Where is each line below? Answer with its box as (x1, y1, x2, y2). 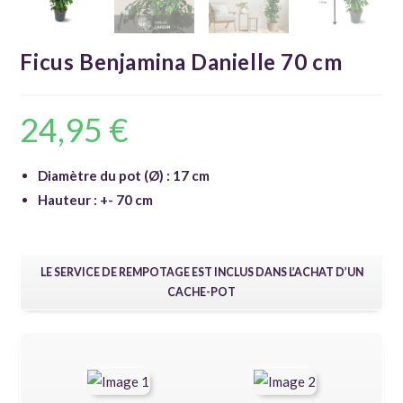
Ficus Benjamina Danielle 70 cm (20, 48, 343, 75)
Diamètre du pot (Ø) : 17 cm (38, 166, 210, 184)
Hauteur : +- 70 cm (38, 191, 154, 208)
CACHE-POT (167, 284, 236, 299)
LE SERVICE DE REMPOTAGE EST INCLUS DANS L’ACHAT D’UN (40, 264, 363, 279)
